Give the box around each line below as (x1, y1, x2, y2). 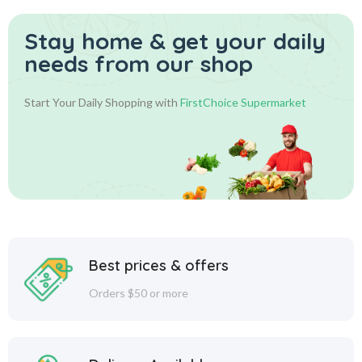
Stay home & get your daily (24, 27, 326, 56)
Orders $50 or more (89, 286, 188, 301)
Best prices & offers (89, 256, 229, 276)
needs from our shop (24, 49, 253, 78)
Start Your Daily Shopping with (24, 95, 180, 110)
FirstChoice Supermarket (180, 95, 306, 110)
